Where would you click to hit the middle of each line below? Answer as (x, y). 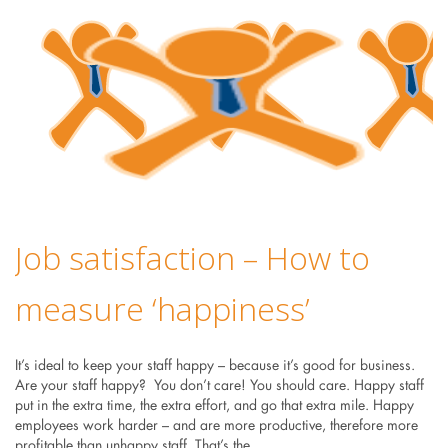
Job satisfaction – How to (192, 258)
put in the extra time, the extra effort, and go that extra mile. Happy (214, 406)
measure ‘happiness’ (162, 309)
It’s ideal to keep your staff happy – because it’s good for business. (214, 366)
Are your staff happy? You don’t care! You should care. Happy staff (219, 386)
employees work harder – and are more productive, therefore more (216, 426)
